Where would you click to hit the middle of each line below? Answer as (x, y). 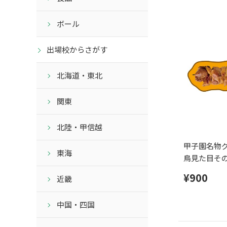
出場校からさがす (77, 50)
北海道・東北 (80, 75)
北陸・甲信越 (80, 127)
